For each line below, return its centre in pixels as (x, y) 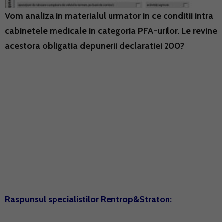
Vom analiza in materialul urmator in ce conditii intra (109, 16)
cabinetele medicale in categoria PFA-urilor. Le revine (111, 31)
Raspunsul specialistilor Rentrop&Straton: (88, 199)
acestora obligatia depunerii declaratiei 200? (95, 46)
